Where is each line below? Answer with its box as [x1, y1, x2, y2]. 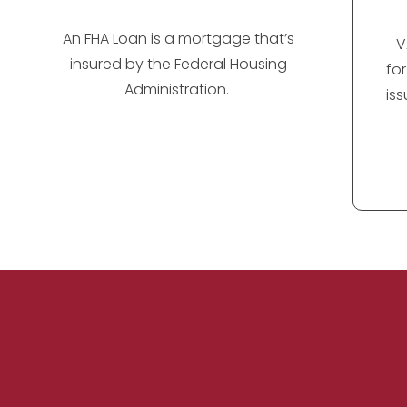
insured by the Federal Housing [70, 53, 288, 74]
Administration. [124, 78, 233, 100]
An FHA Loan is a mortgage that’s [63, 27, 295, 49]
